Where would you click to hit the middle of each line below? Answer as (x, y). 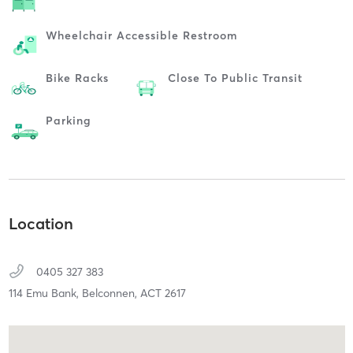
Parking (68, 120)
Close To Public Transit (235, 78)
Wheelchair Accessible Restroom (141, 35)
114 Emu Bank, (45, 294)
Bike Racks (77, 78)
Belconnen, (111, 294)
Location (41, 224)
